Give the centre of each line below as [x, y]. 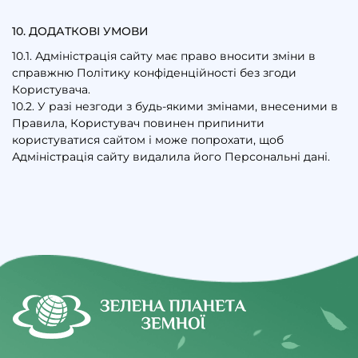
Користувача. [51, 89]
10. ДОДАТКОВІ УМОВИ [80, 31]
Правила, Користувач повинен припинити [138, 123]
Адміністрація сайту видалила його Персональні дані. [171, 156]
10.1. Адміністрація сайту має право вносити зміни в [164, 56]
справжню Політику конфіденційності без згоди [154, 72]
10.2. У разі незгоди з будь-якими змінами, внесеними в [175, 106]
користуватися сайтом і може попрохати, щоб [148, 139]
